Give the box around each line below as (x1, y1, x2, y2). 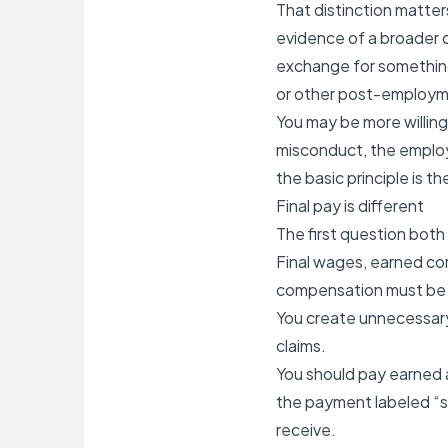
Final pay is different (276, 195, 424, 216)
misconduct (276, 139, 363, 160)
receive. (276, 419, 336, 440)
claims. (276, 335, 326, 356)
